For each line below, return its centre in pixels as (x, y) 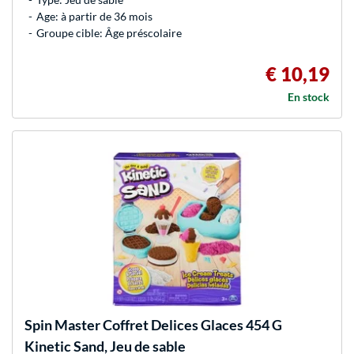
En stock (309, 97)
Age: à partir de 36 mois (94, 17)
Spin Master (62, 325)
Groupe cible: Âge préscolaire (109, 33)
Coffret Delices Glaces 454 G (191, 325)
